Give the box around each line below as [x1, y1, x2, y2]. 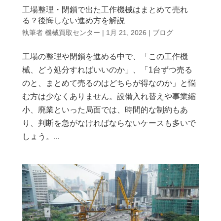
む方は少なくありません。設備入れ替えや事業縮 [22, 92, 196, 101]
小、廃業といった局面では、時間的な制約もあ [22, 105, 188, 114]
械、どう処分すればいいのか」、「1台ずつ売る [22, 65, 192, 74]
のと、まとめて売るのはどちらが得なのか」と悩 [22, 78, 196, 87]
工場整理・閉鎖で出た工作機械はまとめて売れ [22, 5, 188, 14]
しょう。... [22, 132, 60, 141]
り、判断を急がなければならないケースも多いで [22, 118, 196, 127]
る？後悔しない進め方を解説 [22, 16, 125, 25]
